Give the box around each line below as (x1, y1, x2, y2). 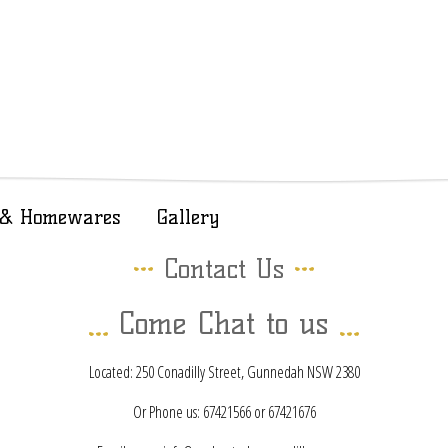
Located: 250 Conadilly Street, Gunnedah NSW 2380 (88, 361, 360, 383)
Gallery (157, 205, 219, 229)
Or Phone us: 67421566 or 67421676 (132, 401, 316, 423)
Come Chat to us (119, 305, 329, 342)
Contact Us (164, 253, 284, 285)
